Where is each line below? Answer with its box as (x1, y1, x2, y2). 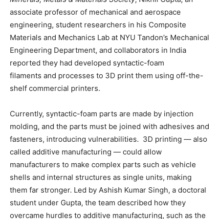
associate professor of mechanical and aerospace (10, 7, 181, 17)
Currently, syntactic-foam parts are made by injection (10, 109, 194, 118)
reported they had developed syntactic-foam (10, 58, 164, 67)
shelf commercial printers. (10, 84, 100, 93)
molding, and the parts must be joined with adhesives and (10, 122, 209, 131)
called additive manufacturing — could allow (10, 147, 162, 156)
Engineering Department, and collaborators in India (10, 45, 186, 55)
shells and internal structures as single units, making (10, 173, 192, 182)
